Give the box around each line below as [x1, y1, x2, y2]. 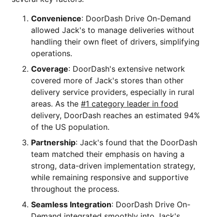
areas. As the [31, 99, 81, 109]
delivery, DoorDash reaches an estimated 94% [31, 110, 200, 121]
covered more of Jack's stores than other [31, 76, 184, 86]
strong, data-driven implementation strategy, [31, 161, 195, 171]
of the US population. [31, 122, 109, 132]
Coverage [31, 64, 68, 74]
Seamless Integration [31, 200, 111, 210]
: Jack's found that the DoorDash [76, 138, 197, 148]
